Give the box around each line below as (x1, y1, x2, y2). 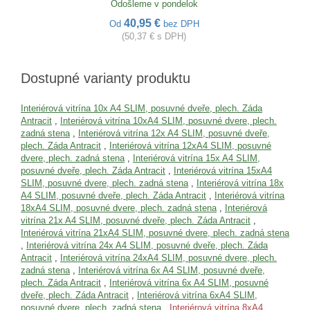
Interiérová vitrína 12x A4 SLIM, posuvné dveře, (78, 128, 270, 138)
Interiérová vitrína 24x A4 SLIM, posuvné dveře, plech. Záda (26, 240, 268, 250)
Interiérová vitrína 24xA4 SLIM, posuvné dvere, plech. (60, 253, 277, 263)
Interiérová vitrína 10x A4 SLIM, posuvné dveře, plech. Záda (21, 103, 262, 113)
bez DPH (163, 19, 199, 29)
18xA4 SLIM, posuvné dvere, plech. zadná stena (21, 203, 217, 213)
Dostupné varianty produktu (21, 71, 190, 86)
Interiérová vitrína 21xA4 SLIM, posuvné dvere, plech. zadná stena (21, 228, 289, 238)
